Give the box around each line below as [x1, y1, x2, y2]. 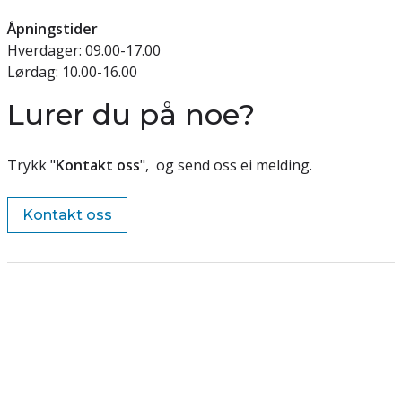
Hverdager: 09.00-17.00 [7, 40, 164, 60]
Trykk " [7, 155, 56, 175]
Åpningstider [7, 19, 98, 39]
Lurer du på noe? [7, 97, 255, 132]
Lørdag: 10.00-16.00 [7, 62, 137, 82]
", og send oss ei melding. [140, 155, 316, 175]
